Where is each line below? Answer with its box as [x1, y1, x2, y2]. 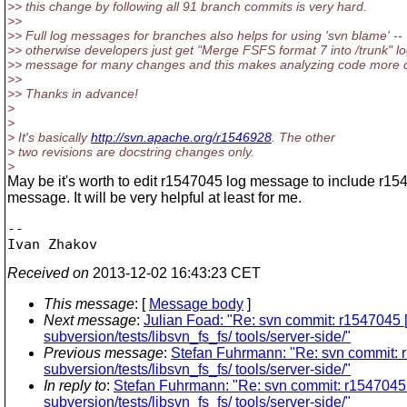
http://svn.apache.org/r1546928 [91, 130, 272, 144]
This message [44, 295, 134, 312]
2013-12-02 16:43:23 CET [89, 264, 261, 281]
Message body [149, 295, 243, 312]
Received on [7, 264, 89, 281]
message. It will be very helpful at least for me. [7, 190, 302, 205]
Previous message [44, 344, 164, 361]
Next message [44, 312, 136, 328]
